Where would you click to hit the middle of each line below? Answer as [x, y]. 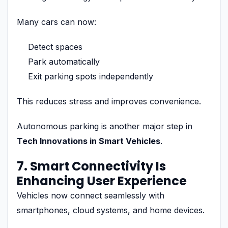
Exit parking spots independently [91, 76]
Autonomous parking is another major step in [105, 126]
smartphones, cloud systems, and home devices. [111, 210]
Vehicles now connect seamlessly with [91, 195]
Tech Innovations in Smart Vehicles [89, 141]
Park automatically [64, 61]
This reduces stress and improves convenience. [109, 101]
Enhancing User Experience [102, 181]
